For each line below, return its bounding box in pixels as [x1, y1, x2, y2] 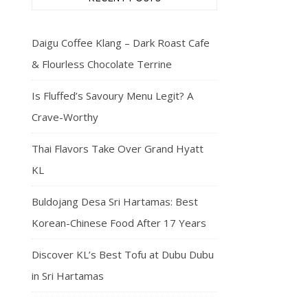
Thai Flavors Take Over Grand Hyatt [32, 142, 203, 155]
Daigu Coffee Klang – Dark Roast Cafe [32, 36, 210, 49]
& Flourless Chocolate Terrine [32, 57, 172, 71]
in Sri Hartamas [32, 269, 104, 283]
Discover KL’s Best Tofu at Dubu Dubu [32, 247, 214, 261]
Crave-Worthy [32, 110, 98, 124]
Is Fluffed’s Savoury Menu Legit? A [32, 89, 193, 102]
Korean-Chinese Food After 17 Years [32, 216, 206, 230]
